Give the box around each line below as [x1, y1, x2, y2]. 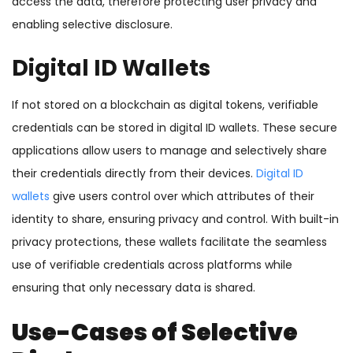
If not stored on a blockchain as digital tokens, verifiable [12, 97, 318, 113]
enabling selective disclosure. [12, 17, 173, 33]
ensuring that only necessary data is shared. [12, 280, 255, 296]
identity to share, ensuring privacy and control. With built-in [12, 211, 339, 228]
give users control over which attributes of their [50, 188, 314, 205]
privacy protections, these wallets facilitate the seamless [12, 234, 327, 251]
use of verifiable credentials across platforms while [12, 257, 292, 273]
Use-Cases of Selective [12, 316, 298, 350]
